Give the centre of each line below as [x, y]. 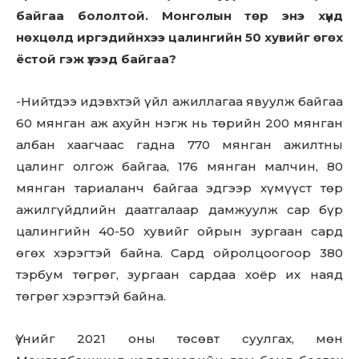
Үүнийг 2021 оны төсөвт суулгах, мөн [179, 339]
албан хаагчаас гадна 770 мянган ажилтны [179, 145]
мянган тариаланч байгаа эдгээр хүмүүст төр [179, 188]
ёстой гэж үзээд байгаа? [96, 59]
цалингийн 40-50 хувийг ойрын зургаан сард [179, 231]
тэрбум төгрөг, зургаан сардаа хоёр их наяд [179, 274]
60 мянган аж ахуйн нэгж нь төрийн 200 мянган [179, 123]
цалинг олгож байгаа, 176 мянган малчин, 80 [179, 166]
